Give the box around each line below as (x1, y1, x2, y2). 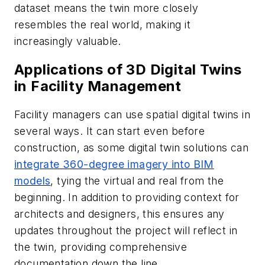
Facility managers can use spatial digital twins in (14, 108, 250, 121)
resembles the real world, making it (14, 18, 190, 31)
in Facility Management (14, 77, 182, 95)
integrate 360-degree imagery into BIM (14, 158, 214, 170)
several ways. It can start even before (14, 125, 205, 137)
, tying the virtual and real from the (50, 174, 224, 187)
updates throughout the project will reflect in (14, 224, 238, 237)
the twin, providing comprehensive (14, 241, 188, 253)
